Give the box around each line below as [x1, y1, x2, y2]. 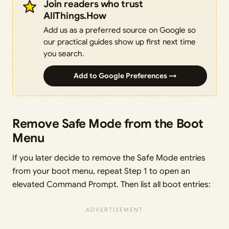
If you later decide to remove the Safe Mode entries [12, 153, 205, 164]
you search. [43, 49, 84, 59]
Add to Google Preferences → [74, 71, 177, 81]
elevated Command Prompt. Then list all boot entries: [12, 179, 211, 190]
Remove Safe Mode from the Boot [12, 116, 203, 132]
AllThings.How [43, 10, 106, 22]
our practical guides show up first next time [43, 37, 196, 47]
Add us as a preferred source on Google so [43, 25, 196, 35]
